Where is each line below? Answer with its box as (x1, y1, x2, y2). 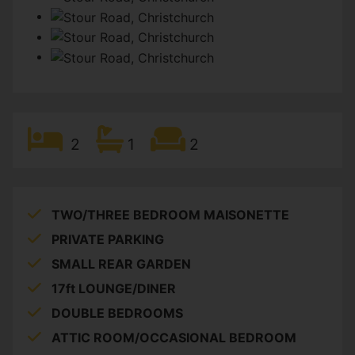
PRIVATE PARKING (52, 231, 164, 247)
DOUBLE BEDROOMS (52, 304, 183, 321)
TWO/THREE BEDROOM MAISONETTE (52, 206, 289, 223)
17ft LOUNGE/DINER (52, 280, 176, 296)
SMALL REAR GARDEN (52, 255, 191, 272)
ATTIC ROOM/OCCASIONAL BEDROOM (52, 329, 296, 345)
